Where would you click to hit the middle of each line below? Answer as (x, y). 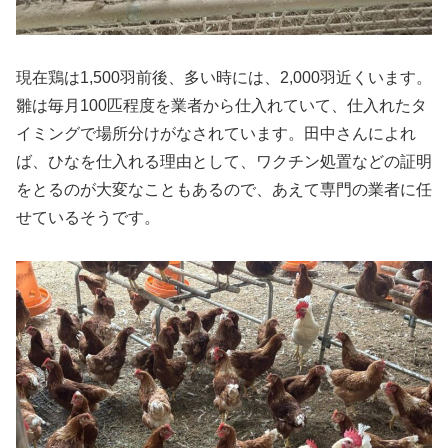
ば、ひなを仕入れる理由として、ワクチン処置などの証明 (224, 162)
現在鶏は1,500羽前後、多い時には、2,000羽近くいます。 (224, 78)
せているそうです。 (88, 218)
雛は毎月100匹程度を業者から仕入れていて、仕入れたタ (221, 106)
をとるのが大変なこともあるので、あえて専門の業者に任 (224, 190)
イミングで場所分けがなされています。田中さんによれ (216, 134)
